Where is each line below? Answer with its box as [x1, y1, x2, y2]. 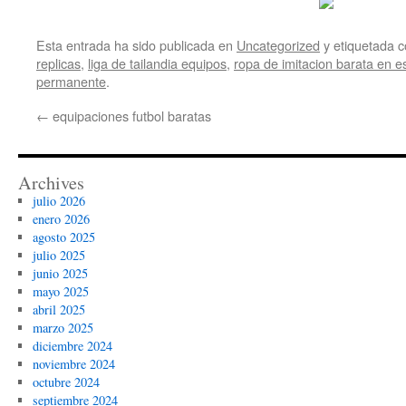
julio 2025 [32, 246, 85, 264]
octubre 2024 [32, 373, 100, 391]
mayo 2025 [32, 283, 89, 300]
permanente [36, 72, 106, 91]
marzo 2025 [32, 319, 93, 336]
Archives [18, 170, 84, 195]
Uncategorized [237, 35, 320, 54]
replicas [36, 53, 81, 72]
